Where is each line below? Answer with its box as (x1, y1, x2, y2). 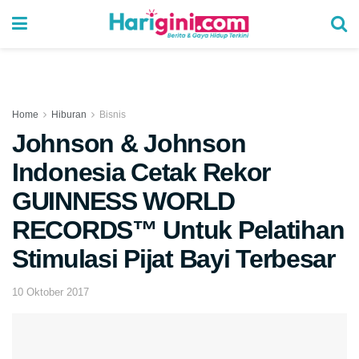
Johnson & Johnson (12, 129, 246, 158)
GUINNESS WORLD (12, 187, 236, 216)
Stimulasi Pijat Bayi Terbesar (12, 244, 335, 273)
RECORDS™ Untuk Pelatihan (12, 216, 345, 244)
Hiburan (51, 109, 87, 120)
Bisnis (99, 109, 126, 120)
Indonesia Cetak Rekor (12, 158, 271, 187)
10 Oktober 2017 (12, 285, 89, 298)
